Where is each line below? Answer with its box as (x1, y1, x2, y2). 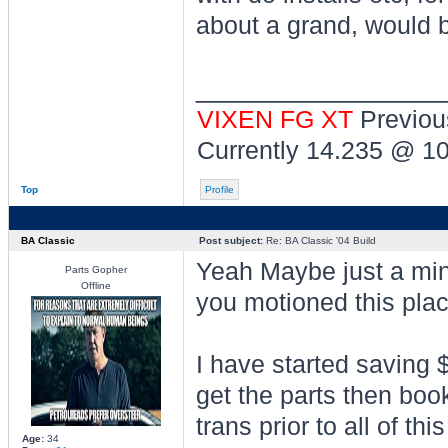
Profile (204, 184, 234, 195)
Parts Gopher (64, 264, 127, 275)
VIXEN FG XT (196, 106, 360, 133)
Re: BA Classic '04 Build (262, 235, 376, 246)
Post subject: (198, 235, 263, 246)
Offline (80, 280, 111, 291)
